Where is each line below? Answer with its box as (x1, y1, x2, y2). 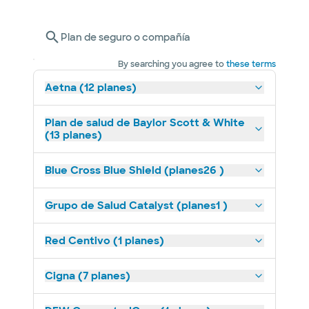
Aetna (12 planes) (45, 81, 137, 94)
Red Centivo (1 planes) (45, 234, 164, 248)
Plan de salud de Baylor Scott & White (45, 116, 245, 130)
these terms (226, 59, 276, 70)
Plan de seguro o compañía (61, 31, 190, 43)
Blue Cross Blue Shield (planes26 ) (45, 163, 224, 177)
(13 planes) (45, 128, 102, 142)
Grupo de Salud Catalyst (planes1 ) (45, 199, 228, 212)
